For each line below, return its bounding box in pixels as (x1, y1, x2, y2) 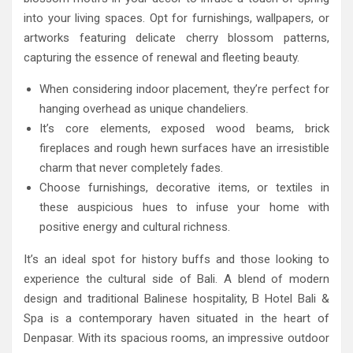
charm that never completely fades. (39, 161, 223, 175)
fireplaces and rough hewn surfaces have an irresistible (39, 141, 329, 155)
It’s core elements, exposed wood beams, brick (39, 121, 329, 136)
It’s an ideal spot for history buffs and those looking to (24, 252, 329, 266)
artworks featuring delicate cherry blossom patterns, (24, 31, 329, 45)
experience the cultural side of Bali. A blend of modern (24, 272, 329, 286)
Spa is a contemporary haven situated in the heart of (24, 311, 329, 325)
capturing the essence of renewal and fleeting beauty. (24, 50, 299, 65)
